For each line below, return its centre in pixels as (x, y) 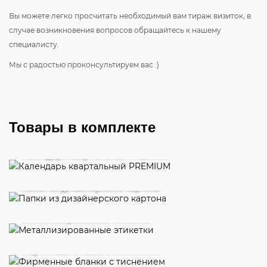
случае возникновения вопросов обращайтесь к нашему (115, 30)
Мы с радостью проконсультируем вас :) (84, 65)
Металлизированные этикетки (85, 218)
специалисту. (34, 44)
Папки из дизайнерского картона (90, 186)
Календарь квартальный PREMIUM (94, 155)
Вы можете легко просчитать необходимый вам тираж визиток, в (130, 16)
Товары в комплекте (82, 127)
